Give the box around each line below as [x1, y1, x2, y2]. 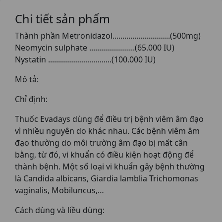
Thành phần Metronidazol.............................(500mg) [15, 30, 201, 41]
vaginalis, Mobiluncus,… [15, 185, 104, 196]
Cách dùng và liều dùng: [15, 205, 107, 216]
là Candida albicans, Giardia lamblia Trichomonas [15, 173, 198, 184]
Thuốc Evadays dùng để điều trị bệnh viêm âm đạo [15, 113, 204, 124]
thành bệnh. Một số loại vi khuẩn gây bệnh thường [15, 161, 205, 172]
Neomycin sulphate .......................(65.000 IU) [15, 42, 174, 53]
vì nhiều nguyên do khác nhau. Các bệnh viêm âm [15, 125, 200, 136]
